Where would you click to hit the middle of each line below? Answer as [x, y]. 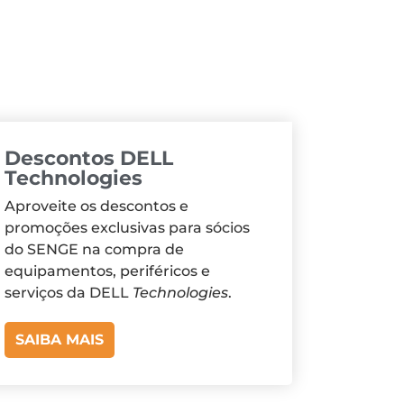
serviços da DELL [69, 293]
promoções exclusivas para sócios [127, 228]
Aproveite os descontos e [96, 207]
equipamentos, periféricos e [107, 271]
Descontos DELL [89, 159]
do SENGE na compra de [94, 250]
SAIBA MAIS [60, 339]
